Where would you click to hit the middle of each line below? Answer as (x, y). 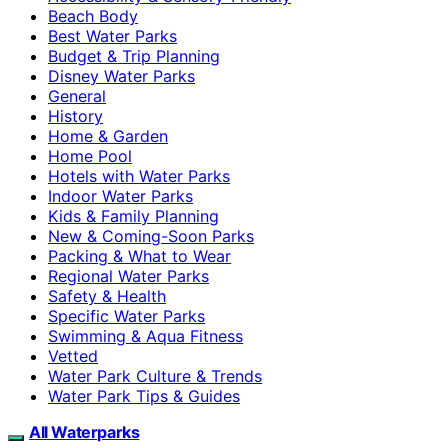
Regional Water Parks (128, 275)
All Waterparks (84, 431)
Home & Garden (108, 135)
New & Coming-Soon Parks (151, 235)
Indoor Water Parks (120, 195)
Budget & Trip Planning (134, 55)
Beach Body (93, 15)
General (77, 95)
